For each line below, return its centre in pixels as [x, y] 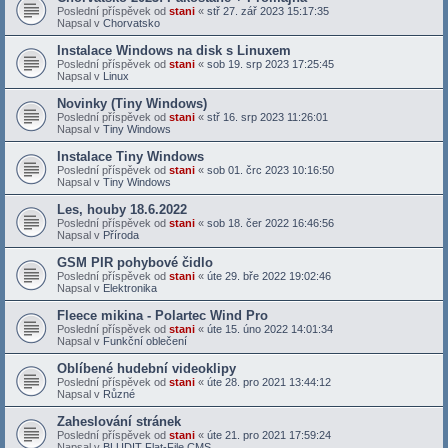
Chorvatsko [131, 22]
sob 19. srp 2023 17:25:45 [270, 63]
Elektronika [130, 287]
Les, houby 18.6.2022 [122, 209]
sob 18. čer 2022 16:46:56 [270, 222]
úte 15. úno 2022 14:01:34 [270, 328]
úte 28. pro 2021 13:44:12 [269, 381]
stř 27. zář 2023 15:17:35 [268, 10]
